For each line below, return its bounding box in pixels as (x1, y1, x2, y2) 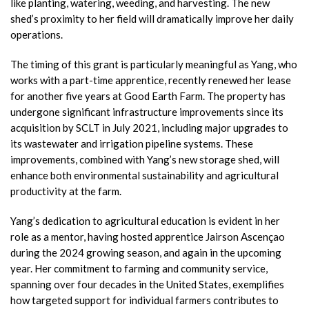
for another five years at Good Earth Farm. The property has (10, 90, 286, 102)
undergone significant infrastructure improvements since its (10, 106, 283, 118)
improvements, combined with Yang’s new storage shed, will (10, 153, 279, 166)
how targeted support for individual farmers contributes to (10, 294, 279, 306)
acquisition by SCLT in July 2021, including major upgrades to (10, 121, 288, 134)
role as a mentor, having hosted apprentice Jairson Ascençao (10, 230, 285, 243)
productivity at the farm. (10, 185, 121, 197)
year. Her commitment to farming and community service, (10, 262, 268, 275)
